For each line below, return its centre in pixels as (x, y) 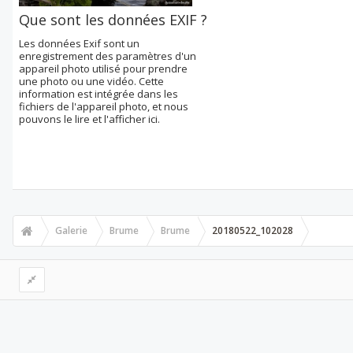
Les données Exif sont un (79, 43)
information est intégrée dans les (98, 94)
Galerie (71, 230)
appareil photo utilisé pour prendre (103, 69)
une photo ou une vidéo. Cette (91, 81)
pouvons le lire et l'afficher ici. (89, 119)
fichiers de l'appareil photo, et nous (104, 106)
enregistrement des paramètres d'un (108, 56)
